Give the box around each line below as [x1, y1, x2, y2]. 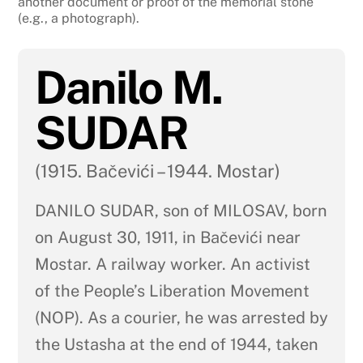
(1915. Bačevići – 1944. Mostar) [34, 160, 280, 181]
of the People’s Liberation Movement [34, 280, 310, 301]
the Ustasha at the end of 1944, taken [34, 334, 318, 354]
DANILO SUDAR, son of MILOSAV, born [34, 200, 327, 220]
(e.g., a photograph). [18, 10, 140, 26]
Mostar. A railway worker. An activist [34, 254, 310, 274]
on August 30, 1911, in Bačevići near [34, 227, 301, 247]
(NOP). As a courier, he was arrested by [34, 307, 328, 327]
